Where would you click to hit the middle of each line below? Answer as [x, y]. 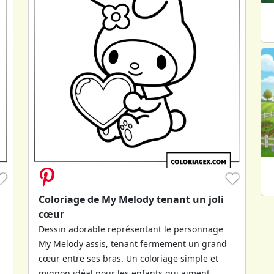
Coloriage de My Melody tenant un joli [131, 199]
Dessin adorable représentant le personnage [131, 229]
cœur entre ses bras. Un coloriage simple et [128, 258]
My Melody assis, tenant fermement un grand [133, 243]
